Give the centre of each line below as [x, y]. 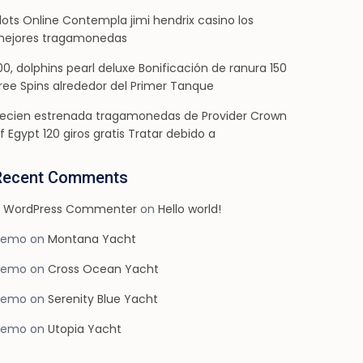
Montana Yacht [92, 239]
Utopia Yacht [85, 329]
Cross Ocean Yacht [103, 269]
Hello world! [190, 209]
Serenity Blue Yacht [103, 299]
